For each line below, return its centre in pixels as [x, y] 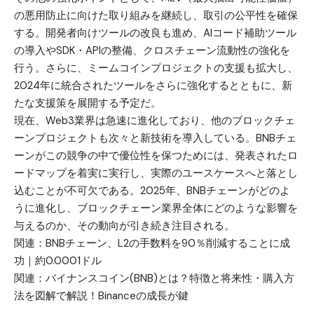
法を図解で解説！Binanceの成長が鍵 [101, 295]
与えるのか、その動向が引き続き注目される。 [124, 225]
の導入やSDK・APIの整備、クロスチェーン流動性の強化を [152, 50]
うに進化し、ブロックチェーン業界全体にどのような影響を [156, 208]
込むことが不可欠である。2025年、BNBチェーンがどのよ [152, 190]
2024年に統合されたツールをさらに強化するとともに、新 [153, 85]
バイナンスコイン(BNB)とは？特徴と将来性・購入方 [170, 278]
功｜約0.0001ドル [58, 260]
